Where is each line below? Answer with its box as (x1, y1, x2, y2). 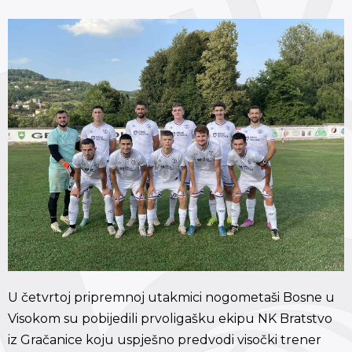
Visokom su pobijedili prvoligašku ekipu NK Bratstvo (8, 310, 332, 326)
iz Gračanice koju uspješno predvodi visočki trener (8, 332, 321, 347)
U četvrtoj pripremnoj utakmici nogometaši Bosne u (8, 289, 335, 305)
